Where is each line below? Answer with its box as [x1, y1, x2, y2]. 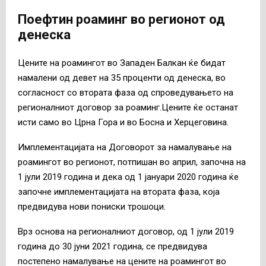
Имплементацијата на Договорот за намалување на [18, 142, 232, 153]
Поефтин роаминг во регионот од [18, 11, 225, 27]
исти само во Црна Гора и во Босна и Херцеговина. [18, 117, 229, 128]
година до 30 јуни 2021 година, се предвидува [18, 241, 207, 252]
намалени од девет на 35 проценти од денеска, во [18, 72, 226, 84]
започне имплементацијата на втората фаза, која [18, 186, 220, 198]
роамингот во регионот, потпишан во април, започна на [18, 157, 246, 168]
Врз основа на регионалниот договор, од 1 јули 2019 [18, 226, 234, 237]
